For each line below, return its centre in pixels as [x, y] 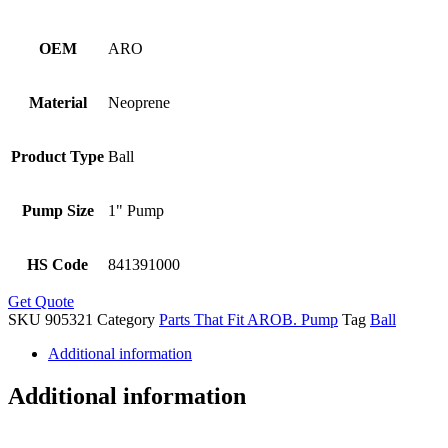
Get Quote [41, 302]
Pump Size [57, 211]
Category [126, 320]
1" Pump [136, 211]
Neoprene [139, 103]
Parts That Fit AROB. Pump [248, 320]
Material [57, 103]
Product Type [57, 157]
